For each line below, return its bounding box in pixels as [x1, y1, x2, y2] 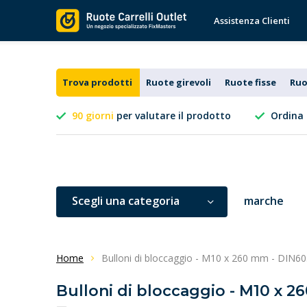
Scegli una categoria [72, 193, 180, 208]
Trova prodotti [62, 76, 132, 88]
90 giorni [72, 109, 114, 122]
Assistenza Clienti [214, 14, 290, 27]
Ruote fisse [224, 76, 276, 88]
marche [244, 193, 284, 208]
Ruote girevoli [145, 76, 211, 88]
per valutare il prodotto [114, 109, 231, 122]
